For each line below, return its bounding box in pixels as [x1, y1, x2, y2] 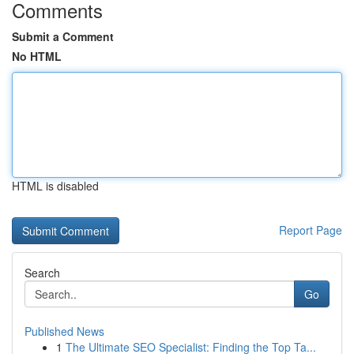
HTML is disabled [12, 178, 99, 194]
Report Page [279, 222, 342, 238]
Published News [24, 323, 104, 339]
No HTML [12, 48, 62, 64]
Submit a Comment [12, 28, 114, 44]
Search [24, 265, 60, 281]
